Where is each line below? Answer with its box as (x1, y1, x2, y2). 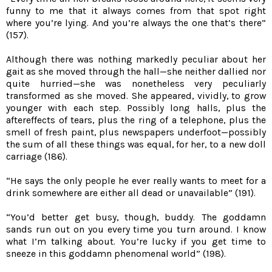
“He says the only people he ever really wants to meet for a (6, 175, 266, 187)
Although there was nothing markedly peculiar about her (6, 53, 266, 66)
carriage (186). (6, 151, 67, 163)
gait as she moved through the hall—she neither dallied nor (6, 66, 266, 78)
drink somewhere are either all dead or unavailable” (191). (6, 187, 256, 199)
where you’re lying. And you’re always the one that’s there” (6, 17, 266, 29)
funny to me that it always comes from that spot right (6, 5, 266, 17)
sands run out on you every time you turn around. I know (6, 223, 266, 236)
